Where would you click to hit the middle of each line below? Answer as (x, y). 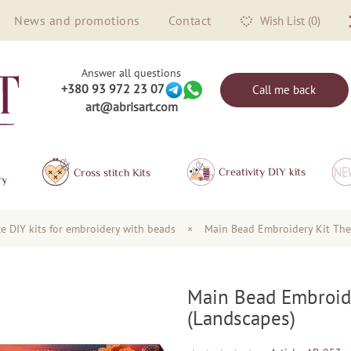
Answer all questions (132, 72)
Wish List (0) (288, 20)
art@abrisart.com (131, 106)
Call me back (284, 89)
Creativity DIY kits (262, 172)
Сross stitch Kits (112, 172)
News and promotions (77, 20)
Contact (190, 20)
